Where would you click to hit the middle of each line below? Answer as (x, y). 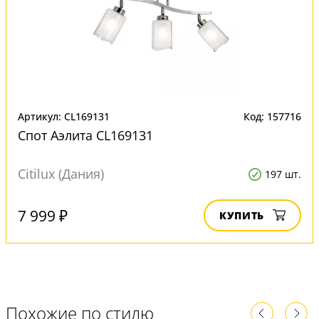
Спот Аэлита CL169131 (85, 135)
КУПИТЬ (242, 215)
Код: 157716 (272, 116)
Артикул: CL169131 (64, 116)
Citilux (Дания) (61, 174)
